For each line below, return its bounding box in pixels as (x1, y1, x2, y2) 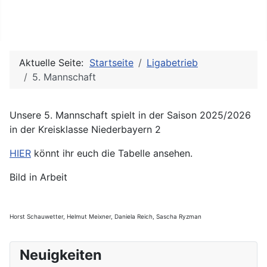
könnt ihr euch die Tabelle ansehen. (31, 147, 193, 159)
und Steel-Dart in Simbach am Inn (5, 20, 157, 32)
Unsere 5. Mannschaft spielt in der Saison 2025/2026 (10, 108, 251, 121)
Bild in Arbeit (10, 170, 67, 183)
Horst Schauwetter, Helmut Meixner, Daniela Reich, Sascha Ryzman (10, 212, 201, 220)
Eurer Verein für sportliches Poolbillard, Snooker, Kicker (5, 5, 256, 18)
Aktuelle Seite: (19, 56, 89, 69)
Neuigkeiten (20, 246, 102, 263)
